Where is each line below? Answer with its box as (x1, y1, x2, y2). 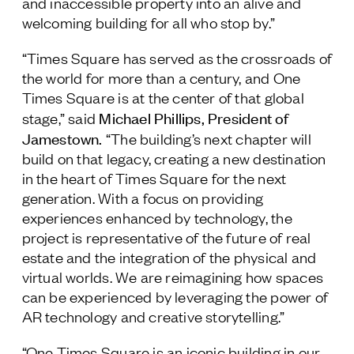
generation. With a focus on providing (21, 187, 264, 207)
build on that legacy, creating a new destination (21, 148, 326, 168)
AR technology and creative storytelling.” (21, 306, 285, 326)
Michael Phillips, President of (99, 107, 289, 127)
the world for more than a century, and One (21, 67, 301, 87)
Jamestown (21, 127, 100, 148)
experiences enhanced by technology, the (21, 207, 292, 227)
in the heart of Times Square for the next (21, 168, 287, 187)
